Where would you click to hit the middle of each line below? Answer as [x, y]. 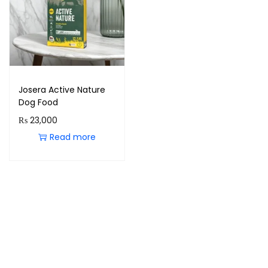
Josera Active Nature [62, 89]
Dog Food [38, 102]
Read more [72, 137]
